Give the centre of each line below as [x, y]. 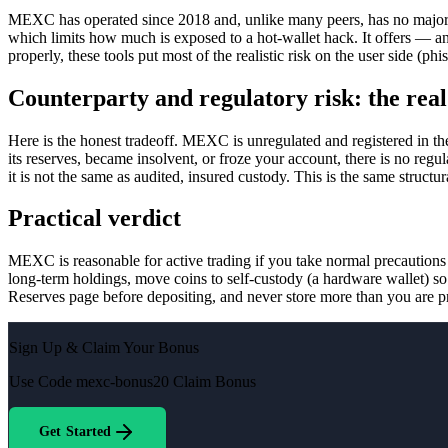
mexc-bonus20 [122, 382]
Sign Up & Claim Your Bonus [104, 348]
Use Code [40, 382]
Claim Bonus [214, 382]
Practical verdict [94, 218]
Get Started [75, 432]
